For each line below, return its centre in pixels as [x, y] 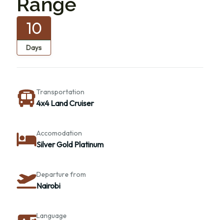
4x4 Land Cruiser [65, 103]
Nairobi [48, 186]
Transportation [60, 92]
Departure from [61, 175]
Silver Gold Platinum [70, 145]
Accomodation [59, 133]
